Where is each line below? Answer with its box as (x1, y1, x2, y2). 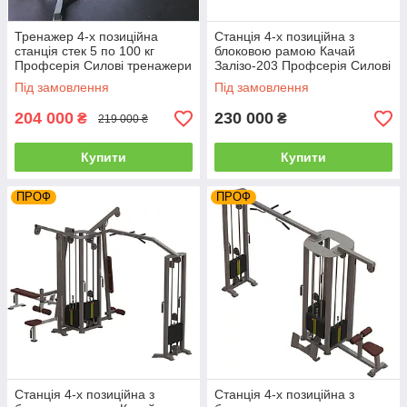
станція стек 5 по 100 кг (15, 44, 154, 59)
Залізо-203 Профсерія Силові (214, 58, 391, 74)
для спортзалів (15, 73, 103, 88)
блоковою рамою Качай (214, 44, 355, 59)
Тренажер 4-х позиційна (15, 29, 158, 45)
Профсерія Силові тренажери (15, 58, 192, 74)
